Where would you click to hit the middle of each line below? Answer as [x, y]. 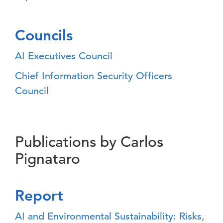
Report [39, 196]
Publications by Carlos [89, 142]
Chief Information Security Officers [94, 76]
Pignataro [48, 159]
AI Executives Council [64, 56]
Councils [44, 35]
